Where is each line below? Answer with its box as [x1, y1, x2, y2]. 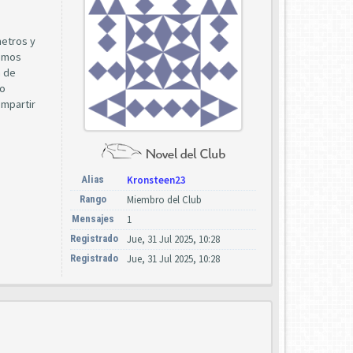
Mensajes [71, 213, 114, 225]
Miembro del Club [127, 193, 202, 206]
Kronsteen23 [127, 173, 186, 187]
